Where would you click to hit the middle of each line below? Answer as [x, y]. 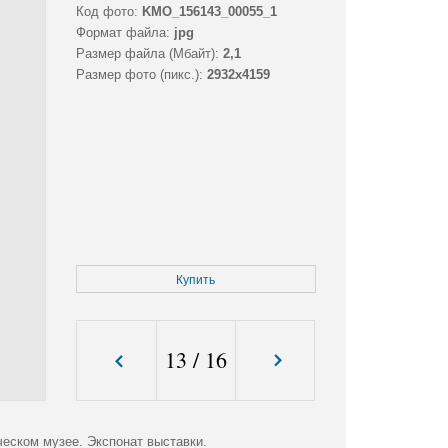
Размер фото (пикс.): [139, 75]
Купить [196, 280]
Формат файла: [122, 33]
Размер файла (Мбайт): [147, 54]
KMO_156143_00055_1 [209, 12]
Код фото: [106, 12]
